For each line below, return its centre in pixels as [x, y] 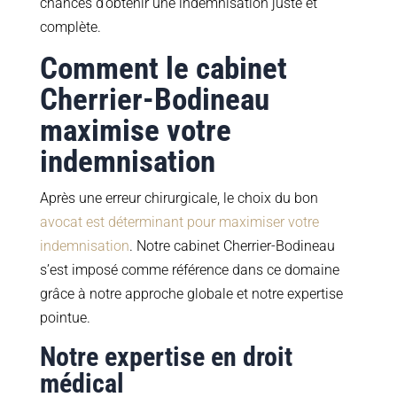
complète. [70, 27]
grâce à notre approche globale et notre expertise [191, 294]
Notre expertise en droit [166, 357]
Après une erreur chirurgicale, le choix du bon [179, 198]
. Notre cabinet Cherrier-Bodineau [232, 246]
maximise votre [135, 131]
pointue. [65, 318]
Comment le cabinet [163, 69]
